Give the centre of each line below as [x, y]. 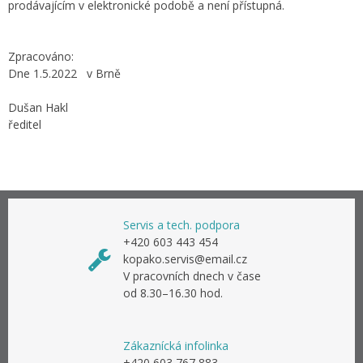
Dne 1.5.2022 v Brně [64, 73]
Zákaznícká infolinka [176, 346]
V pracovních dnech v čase [192, 276]
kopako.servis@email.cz [185, 259]
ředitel [25, 124]
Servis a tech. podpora [181, 225]
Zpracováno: [41, 56]
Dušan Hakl [38, 107]
